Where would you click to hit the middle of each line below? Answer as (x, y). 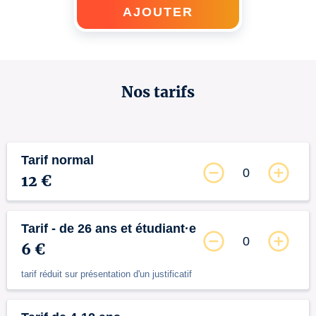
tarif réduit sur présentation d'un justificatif (107, 274)
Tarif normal (57, 160)
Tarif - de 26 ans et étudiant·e (109, 229)
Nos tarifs (158, 92)
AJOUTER (158, 11)
